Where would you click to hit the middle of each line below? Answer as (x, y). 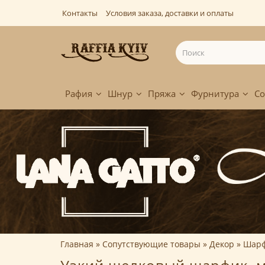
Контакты (80, 13)
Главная (77, 244)
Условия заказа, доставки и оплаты (170, 13)
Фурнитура (215, 94)
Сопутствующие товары (151, 244)
